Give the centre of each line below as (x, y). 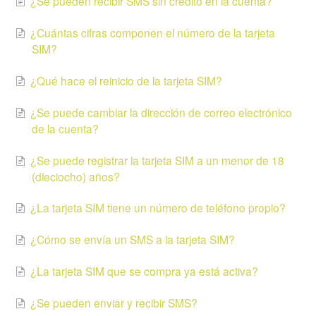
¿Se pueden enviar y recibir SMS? (114, 302)
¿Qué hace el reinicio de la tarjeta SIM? (126, 80)
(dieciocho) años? (76, 176)
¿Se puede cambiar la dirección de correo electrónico (161, 112)
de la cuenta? (65, 128)
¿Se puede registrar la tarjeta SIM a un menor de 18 (157, 160)
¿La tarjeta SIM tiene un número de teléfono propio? (158, 208)
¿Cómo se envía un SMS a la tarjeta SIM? (133, 239)
